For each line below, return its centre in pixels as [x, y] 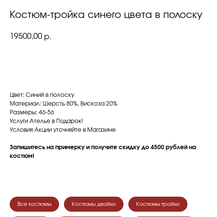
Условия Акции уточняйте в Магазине [63, 130]
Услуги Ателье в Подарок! [46, 121]
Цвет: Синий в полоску [42, 95]
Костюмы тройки [158, 204]
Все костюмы [34, 204]
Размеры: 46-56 [32, 112]
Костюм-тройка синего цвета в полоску [106, 15]
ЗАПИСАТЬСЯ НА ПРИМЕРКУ [108, 63]
